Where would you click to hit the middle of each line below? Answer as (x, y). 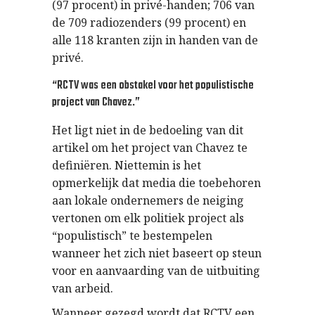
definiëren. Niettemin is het (127, 165)
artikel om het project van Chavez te (150, 148)
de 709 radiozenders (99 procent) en (149, 22)
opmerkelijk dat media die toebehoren (156, 183)
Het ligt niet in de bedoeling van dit (148, 130)
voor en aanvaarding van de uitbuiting (156, 271)
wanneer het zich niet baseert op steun (157, 253)
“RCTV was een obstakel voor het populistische (153, 86)
